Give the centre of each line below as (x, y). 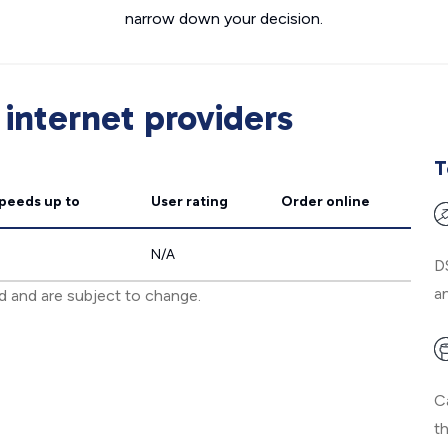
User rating (189, 201)
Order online (325, 201)
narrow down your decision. (224, 18)
